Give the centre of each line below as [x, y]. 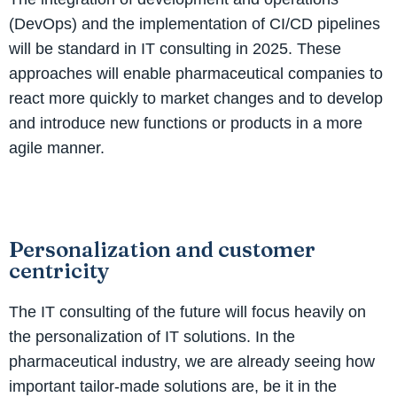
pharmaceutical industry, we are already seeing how [192, 361]
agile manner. [57, 148]
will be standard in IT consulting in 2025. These [175, 48]
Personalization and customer [162, 249]
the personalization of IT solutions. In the [152, 336]
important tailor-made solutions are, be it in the [173, 386]
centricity [59, 270]
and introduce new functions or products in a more [186, 123]
